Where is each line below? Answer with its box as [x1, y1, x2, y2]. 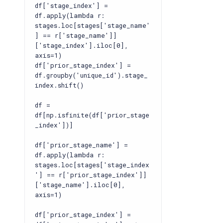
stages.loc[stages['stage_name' [35, 21, 150, 29]
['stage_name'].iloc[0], [35, 181, 125, 189]
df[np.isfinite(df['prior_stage [35, 111, 149, 119]
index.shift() [35, 81, 84, 89]
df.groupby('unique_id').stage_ [35, 71, 148, 79]
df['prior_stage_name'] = [35, 141, 128, 149]
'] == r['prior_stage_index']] [35, 171, 147, 179]
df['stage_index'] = [35, 1, 108, 9]
